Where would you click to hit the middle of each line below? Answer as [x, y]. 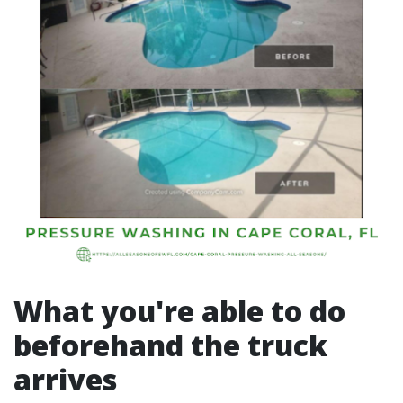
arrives [65, 379]
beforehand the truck [170, 345]
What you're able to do [179, 311]
